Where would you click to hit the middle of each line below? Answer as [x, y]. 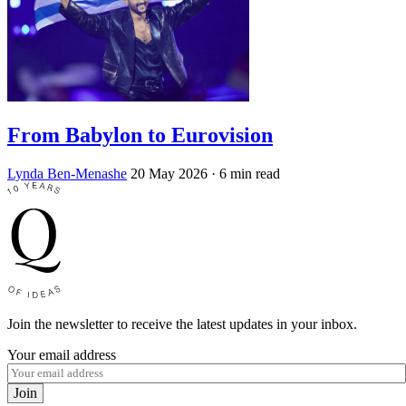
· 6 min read [246, 174]
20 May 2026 [169, 174]
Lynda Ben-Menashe [67, 174]
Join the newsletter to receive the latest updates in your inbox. [182, 324]
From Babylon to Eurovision [140, 135]
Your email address [62, 355]
